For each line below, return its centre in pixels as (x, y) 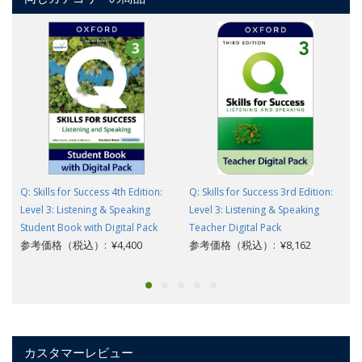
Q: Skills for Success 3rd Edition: (261, 192)
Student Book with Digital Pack (89, 227)
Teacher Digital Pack (235, 227)
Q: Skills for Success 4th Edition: (91, 192)
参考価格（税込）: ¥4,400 (81, 244)
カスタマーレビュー (79, 352)
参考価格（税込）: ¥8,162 (250, 244)
